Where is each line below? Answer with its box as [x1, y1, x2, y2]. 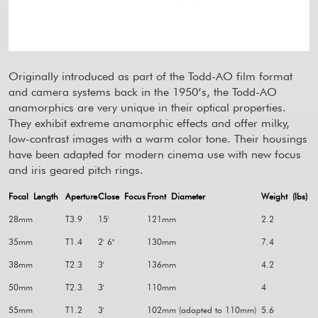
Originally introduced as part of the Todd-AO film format [9, 70, 292, 84]
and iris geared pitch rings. [9, 163, 143, 177]
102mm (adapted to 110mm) [147, 305, 256, 316]
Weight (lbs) [261, 191, 307, 202]
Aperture [65, 191, 97, 202]
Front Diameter [147, 191, 205, 202]
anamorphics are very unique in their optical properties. [9, 101, 286, 115]
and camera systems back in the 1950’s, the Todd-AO [9, 85, 277, 99]
